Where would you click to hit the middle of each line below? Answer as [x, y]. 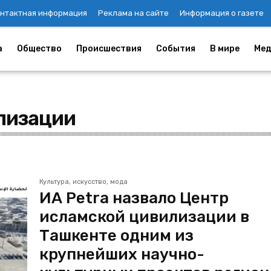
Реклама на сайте [133, 13]
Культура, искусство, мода [84, 182]
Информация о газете [222, 13]
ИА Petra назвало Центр [134, 198]
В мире [225, 48]
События [176, 48]
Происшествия [109, 48]
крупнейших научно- [122, 255]
